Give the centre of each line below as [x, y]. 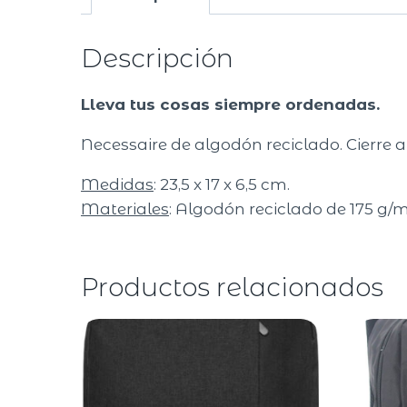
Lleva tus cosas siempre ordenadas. [230, 105]
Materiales [125, 209]
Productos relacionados [232, 288]
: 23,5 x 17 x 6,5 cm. [222, 185]
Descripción [157, 59]
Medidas [117, 185]
